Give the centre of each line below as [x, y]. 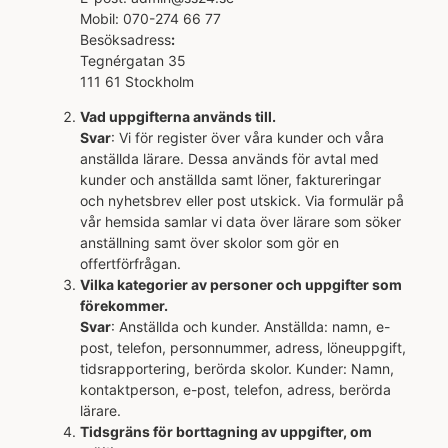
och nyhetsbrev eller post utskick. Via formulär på [242, 200]
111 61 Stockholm [137, 81]
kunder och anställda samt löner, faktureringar [230, 179]
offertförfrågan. [130, 263]
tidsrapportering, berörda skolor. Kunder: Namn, [237, 368]
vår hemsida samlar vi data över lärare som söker [240, 221]
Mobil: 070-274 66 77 [152, 18]
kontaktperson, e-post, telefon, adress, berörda [235, 389]
